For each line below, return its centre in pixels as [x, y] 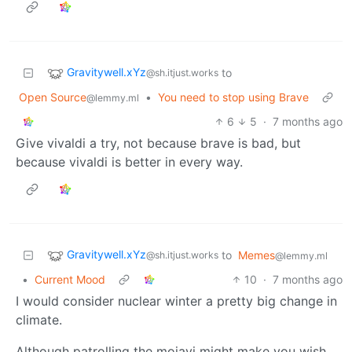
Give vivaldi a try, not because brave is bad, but [158, 143]
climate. [39, 319]
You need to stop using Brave [233, 97]
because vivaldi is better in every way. [129, 161]
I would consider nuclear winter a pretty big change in [176, 301]
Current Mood [70, 279]
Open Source [53, 97]
